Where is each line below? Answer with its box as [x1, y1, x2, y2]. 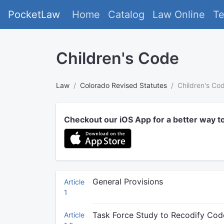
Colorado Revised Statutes [80, 81, 167, 89]
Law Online [152, 8, 205, 20]
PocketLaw [8, 8, 60, 20]
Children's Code [56, 48, 179, 68]
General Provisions [92, 176, 163, 186]
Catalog [108, 8, 144, 20]
